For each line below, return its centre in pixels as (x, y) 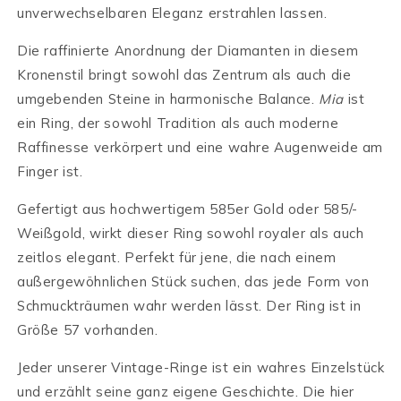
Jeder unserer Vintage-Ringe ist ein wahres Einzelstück (201, 367)
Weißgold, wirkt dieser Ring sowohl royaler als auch (191, 233)
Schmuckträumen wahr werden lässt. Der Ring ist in (189, 305)
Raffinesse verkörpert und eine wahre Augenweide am (200, 147)
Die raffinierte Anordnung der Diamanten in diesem (188, 50)
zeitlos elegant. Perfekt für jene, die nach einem (177, 257)
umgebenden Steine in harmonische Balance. (168, 98)
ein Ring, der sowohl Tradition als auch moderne (178, 123)
